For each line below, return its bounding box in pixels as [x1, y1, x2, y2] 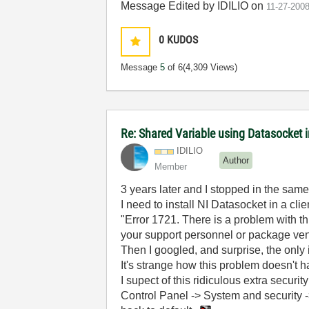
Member [154, 161, 188, 172]
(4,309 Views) [183, 62, 238, 72]
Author [223, 154, 250, 166]
